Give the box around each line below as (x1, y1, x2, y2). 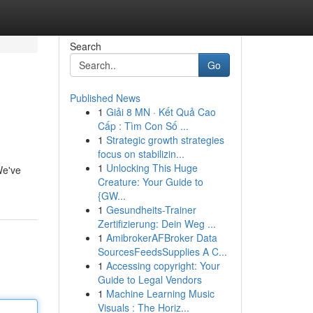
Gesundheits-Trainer (105, 203, 196, 217)
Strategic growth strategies (105, 133, 224, 147)
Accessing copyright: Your (105, 259, 220, 272)
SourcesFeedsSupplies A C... (97, 245, 227, 259)
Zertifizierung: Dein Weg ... (97, 217, 216, 231)
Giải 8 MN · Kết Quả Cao (105, 105, 216, 119)
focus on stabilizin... (97, 147, 184, 161)
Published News (69, 91, 140, 105)
